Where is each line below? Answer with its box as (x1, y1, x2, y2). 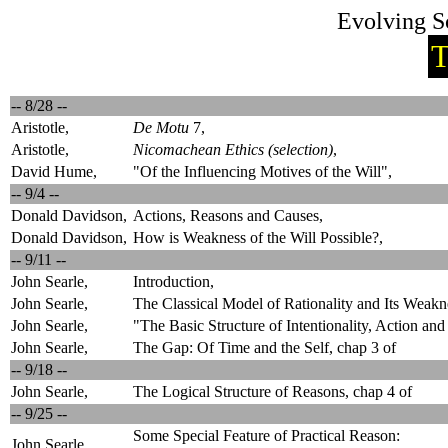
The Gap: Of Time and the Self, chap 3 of (133, 339, 396, 356)
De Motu (133, 119, 189, 136)
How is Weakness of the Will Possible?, (133, 229, 383, 246)
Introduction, (133, 273, 214, 290)
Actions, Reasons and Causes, (133, 207, 323, 224)
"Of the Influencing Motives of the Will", (133, 163, 392, 180)
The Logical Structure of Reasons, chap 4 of (133, 383, 412, 400)
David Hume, (11, 163, 97, 180)
